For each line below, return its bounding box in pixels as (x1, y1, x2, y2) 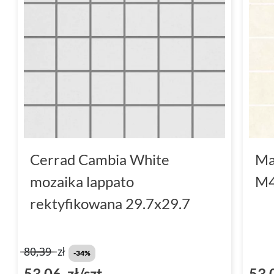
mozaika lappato (30, 172, 134, 190)
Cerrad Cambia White (30, 150, 169, 168)
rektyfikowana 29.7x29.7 (30, 194, 190, 212)
